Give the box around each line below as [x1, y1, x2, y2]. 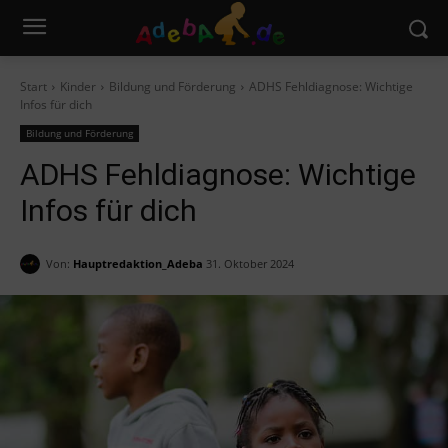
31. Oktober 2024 [206, 256, 294, 272]
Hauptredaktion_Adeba [73, 255, 203, 271]
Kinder [60, 78, 96, 95]
